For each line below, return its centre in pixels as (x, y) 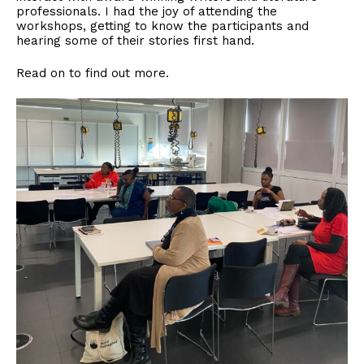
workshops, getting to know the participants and (162, 26)
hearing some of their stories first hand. (135, 41)
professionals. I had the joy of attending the (147, 12)
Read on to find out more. (93, 74)
